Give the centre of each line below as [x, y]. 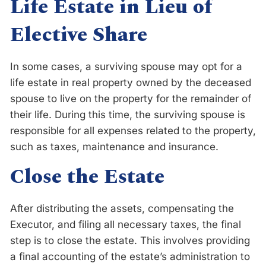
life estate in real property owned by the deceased [131, 82]
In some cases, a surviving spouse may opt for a [126, 66]
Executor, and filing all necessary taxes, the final [126, 224]
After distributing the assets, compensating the [122, 208]
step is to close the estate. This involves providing [130, 240]
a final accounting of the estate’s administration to [130, 256]
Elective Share [79, 35]
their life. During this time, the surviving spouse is [128, 114]
